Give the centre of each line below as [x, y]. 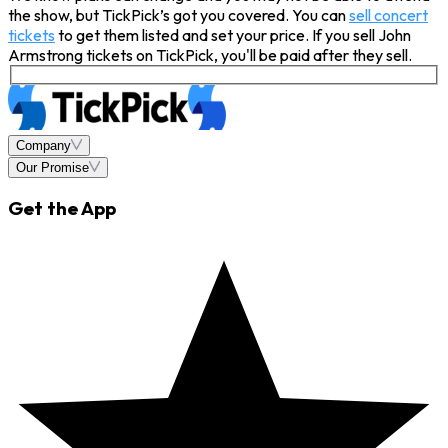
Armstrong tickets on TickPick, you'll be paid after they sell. [210, 55]
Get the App [62, 208]
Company [43, 145]
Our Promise [52, 167]
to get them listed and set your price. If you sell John [233, 35]
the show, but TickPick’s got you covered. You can [178, 15]
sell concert [388, 15]
